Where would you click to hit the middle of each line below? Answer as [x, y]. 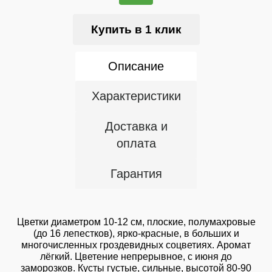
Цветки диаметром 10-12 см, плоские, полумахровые [136, 222]
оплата [136, 143]
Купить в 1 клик [136, 29]
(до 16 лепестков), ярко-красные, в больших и [136, 233]
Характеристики [136, 96]
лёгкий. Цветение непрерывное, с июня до [136, 257]
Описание [136, 66]
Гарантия [136, 174]
